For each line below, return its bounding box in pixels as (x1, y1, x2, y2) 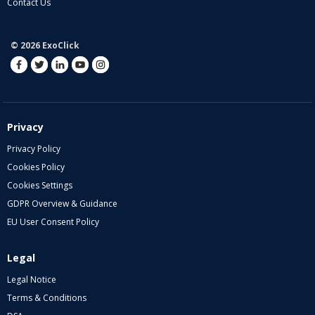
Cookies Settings (7, 179, 72, 192)
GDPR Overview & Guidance (7, 198, 117, 210)
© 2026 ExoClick (11, 39, 79, 52)
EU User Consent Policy (7, 216, 99, 229)
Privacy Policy (7, 143, 60, 155)
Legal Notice (7, 274, 56, 286)
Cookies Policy (7, 161, 65, 174)
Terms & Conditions (7, 292, 86, 304)
